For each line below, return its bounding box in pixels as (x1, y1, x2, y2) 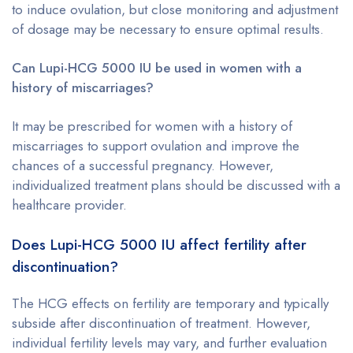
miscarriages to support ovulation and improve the (12, 136, 299, 155)
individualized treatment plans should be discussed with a (12, 175, 340, 195)
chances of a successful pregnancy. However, (12, 155, 273, 175)
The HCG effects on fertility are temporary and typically (12, 293, 329, 313)
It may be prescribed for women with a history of (12, 116, 292, 136)
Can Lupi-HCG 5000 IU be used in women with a (12, 58, 302, 77)
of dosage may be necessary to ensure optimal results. (12, 19, 324, 39)
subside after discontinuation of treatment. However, (12, 313, 310, 333)
